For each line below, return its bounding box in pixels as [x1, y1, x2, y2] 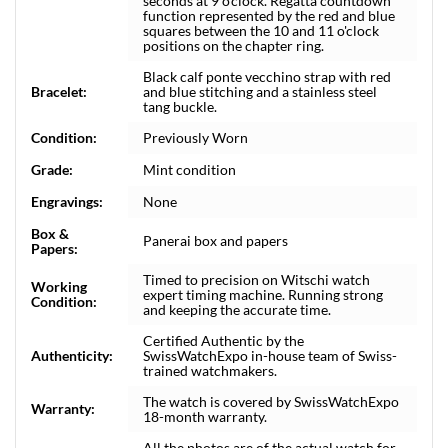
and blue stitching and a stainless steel [143, 83, 377, 100]
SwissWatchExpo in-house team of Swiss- [143, 347, 397, 364]
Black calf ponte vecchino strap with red [143, 68, 391, 85]
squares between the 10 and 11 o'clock [143, 22, 379, 39]
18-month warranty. [143, 408, 267, 425]
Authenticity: [31, 347, 113, 364]
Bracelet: [31, 83, 87, 100]
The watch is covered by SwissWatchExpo [143, 393, 399, 410]
